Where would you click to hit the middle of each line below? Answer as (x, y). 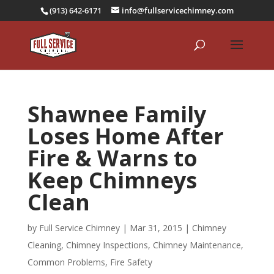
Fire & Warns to (112, 158)
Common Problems (66, 262)
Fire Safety (131, 262)
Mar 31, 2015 (156, 228)
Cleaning (44, 245)
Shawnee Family (117, 114)
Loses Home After (125, 136)
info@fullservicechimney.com (177, 10)
